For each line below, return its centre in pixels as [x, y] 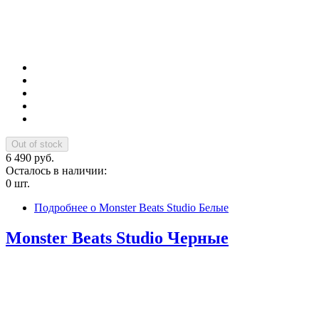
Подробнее [61, 208]
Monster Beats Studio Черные [117, 238]
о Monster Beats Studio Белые [158, 208]
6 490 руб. [30, 158]
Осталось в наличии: [58, 171]
